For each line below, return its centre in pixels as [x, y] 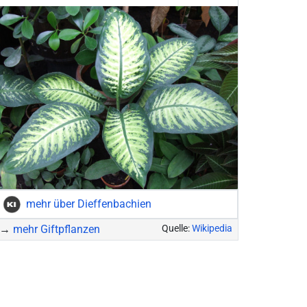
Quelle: [177, 229]
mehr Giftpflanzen [57, 229]
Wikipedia [212, 229]
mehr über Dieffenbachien [89, 204]
